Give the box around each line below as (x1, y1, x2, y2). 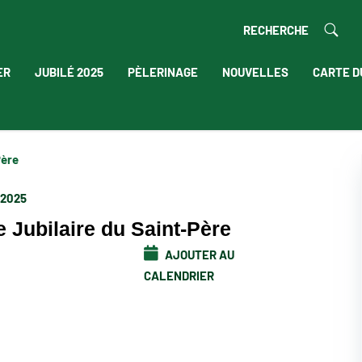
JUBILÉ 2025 (34, 63, 103, 79)
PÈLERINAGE (127, 63, 198, 79)
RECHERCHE (242, 21, 309, 37)
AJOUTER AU (162, 245, 234, 262)
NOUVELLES (221, 63, 288, 79)
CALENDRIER (143, 266, 214, 283)
